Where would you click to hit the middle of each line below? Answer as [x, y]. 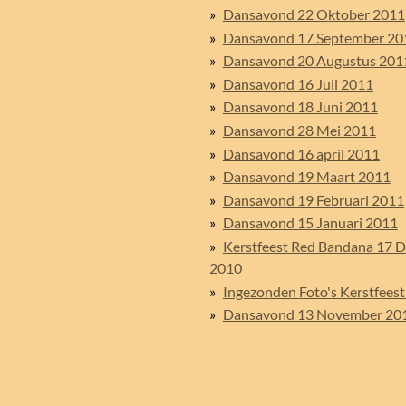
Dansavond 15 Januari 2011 [310, 223]
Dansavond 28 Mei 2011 [299, 130]
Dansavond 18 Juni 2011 [300, 107]
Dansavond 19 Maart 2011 [306, 177]
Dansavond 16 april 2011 [301, 153]
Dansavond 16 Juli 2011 [298, 83]
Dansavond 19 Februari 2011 [313, 199]
